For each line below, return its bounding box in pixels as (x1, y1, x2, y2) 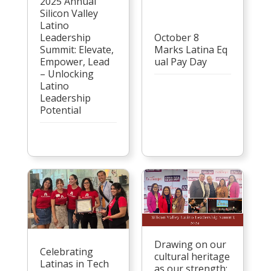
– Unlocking (39, 67, 94, 80)
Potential (39, 103, 81, 117)
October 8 (154, 31, 199, 44)
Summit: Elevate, (39, 43, 114, 56)
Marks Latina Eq (154, 43, 227, 56)
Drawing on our (154, 237, 226, 251)
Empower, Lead (39, 55, 109, 68)
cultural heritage (154, 249, 230, 263)
